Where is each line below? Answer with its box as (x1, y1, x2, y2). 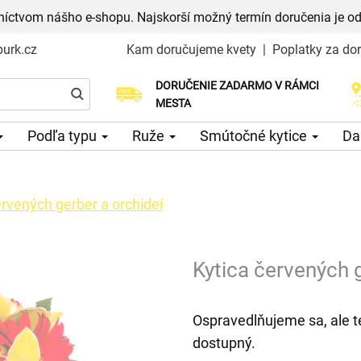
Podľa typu (27, 127, 100, 144)
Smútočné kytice (200, 127, 310, 144)
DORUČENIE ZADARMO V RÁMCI (155, 79, 319, 93)
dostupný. (193, 334, 255, 351)
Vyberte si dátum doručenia (151, 88, 288, 102)
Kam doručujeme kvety (126, 42, 256, 57)
